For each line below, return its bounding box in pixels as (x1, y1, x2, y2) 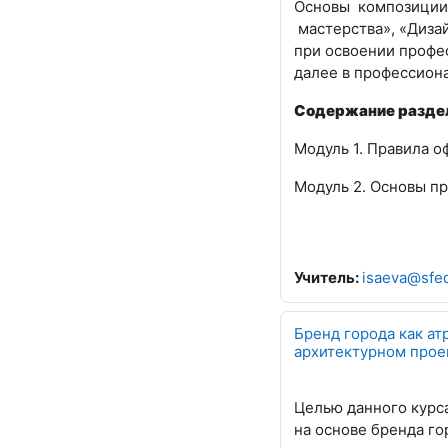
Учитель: (294, 268, 362, 287)
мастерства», (294, 19, 399, 38)
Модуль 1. (294, 139, 367, 158)
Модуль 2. (294, 177, 370, 196)
